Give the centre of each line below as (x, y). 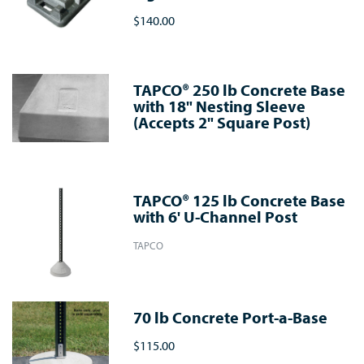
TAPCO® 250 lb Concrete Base (240, 90)
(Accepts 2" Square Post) (222, 123)
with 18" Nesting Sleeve (220, 106)
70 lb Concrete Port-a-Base (231, 318)
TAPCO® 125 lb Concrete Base (240, 201)
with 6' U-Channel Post (216, 217)
